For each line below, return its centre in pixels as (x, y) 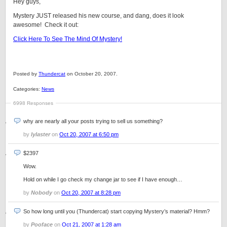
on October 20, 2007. (91, 74)
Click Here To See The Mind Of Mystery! (68, 39)
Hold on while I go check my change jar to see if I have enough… (103, 179)
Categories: (27, 89)
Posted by (26, 74)
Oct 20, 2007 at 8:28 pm (91, 193)
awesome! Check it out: (46, 25)
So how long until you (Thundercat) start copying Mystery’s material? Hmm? (117, 211)
